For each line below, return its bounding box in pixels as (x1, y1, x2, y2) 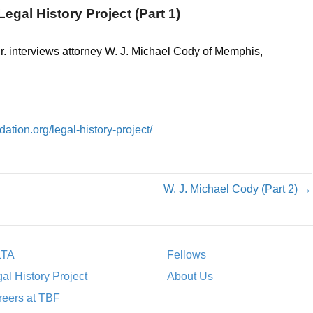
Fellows (167, 249, 206, 261)
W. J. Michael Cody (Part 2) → (163, 183, 312, 196)
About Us (167, 270, 213, 283)
